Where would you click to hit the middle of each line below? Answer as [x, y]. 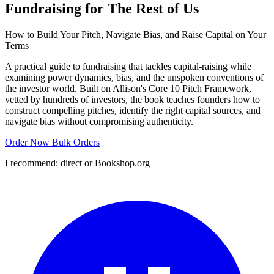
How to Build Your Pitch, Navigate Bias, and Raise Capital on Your [135, 34]
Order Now [28, 142]
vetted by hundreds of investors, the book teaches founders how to [132, 99]
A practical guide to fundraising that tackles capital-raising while [128, 66]
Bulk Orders [76, 142]
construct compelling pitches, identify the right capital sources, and [133, 110]
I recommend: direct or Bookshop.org [77, 163]
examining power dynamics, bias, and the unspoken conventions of [134, 77]
